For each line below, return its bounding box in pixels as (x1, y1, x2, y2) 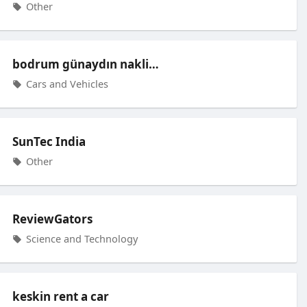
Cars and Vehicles (23, 77, 108, 90)
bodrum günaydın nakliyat (148, 56, 159, 72)
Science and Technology (23, 232, 138, 245)
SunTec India (12, 134, 86, 149)
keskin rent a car (12, 288, 109, 304)
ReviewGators (12, 211, 93, 227)
